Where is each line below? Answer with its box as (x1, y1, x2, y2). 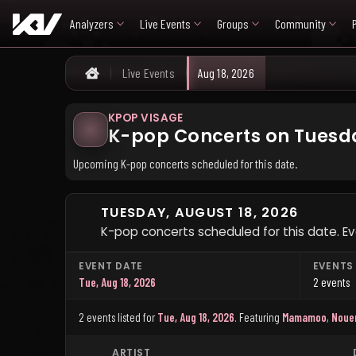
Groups (217, 15, 249, 31)
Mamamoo (282, 310, 327, 324)
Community (275, 15, 326, 31)
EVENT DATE (79, 260, 144, 273)
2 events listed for (79, 310, 157, 324)
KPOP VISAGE (108, 110, 184, 126)
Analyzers (70, 15, 114, 31)
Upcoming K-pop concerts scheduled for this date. (73, 156, 297, 171)
